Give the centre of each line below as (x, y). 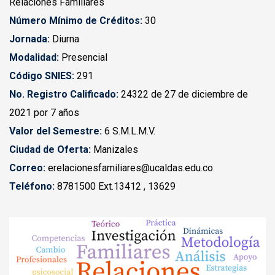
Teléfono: (32, 186)
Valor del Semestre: (56, 131)
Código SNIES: (42, 76)
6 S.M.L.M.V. (129, 131)
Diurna (64, 39)
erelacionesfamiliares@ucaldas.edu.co (129, 168)
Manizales (114, 149)
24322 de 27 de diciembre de (183, 94)
